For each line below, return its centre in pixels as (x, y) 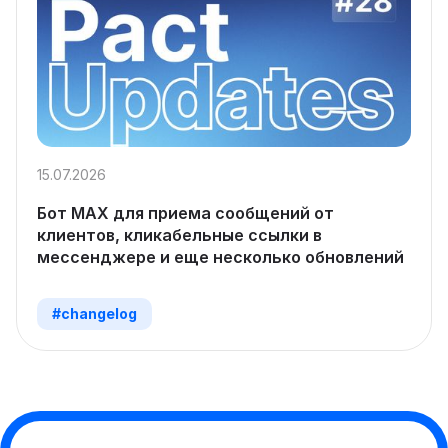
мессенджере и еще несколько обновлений (220, 257)
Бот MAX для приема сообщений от (185, 213)
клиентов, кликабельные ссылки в (179, 235)
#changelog (94, 314)
